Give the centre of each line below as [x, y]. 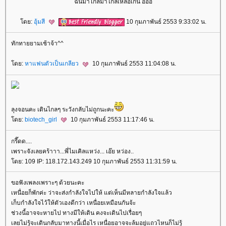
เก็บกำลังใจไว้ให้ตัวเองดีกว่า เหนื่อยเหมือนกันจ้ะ [73, 203]
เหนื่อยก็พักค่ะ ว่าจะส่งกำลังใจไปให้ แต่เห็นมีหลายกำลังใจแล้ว [92, 193]
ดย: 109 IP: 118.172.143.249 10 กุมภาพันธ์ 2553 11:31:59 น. [94, 162]
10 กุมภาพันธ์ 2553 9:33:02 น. [165, 22]
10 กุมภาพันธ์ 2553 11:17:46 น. [112, 119]
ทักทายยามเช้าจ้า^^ [37, 44]
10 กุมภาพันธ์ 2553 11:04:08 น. [133, 64]
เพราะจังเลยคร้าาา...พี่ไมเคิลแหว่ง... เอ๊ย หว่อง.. [72, 152]
